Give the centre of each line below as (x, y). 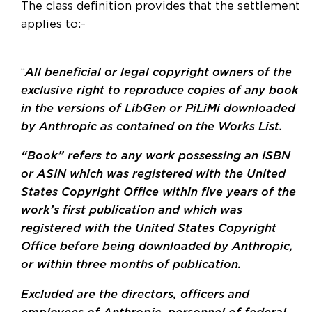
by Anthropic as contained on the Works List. (152, 126)
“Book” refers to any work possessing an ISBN (156, 156)
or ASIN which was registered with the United (153, 174)
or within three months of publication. (131, 265)
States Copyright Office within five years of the (158, 193)
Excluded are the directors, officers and (135, 294)
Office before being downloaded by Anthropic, (157, 247)
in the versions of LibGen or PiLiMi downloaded (158, 108)
